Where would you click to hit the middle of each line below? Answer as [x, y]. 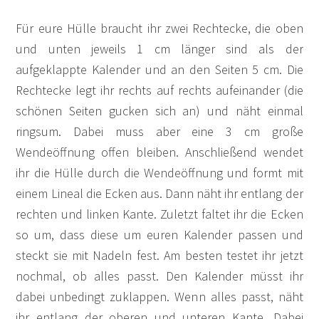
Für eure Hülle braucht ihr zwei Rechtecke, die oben [159, 28]
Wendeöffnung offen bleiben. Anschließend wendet [159, 152]
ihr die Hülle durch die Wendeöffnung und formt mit [159, 172]
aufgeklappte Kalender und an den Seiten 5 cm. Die [159, 69]
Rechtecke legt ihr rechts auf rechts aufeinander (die [159, 90]
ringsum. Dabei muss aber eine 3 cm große [159, 131]
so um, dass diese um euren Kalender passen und [159, 234]
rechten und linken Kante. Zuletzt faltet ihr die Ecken [159, 214]
